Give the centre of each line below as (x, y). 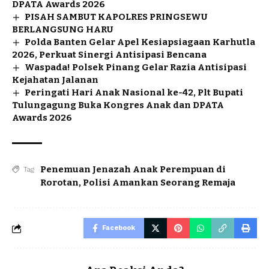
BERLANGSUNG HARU (63, 30)
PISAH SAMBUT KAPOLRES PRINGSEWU (116, 17)
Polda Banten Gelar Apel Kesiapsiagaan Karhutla (140, 42)
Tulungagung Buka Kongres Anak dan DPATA (118, 105)
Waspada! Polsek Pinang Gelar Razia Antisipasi (136, 68)
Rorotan (59, 183)
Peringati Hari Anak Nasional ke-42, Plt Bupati (134, 93)
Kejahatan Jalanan (55, 80)
